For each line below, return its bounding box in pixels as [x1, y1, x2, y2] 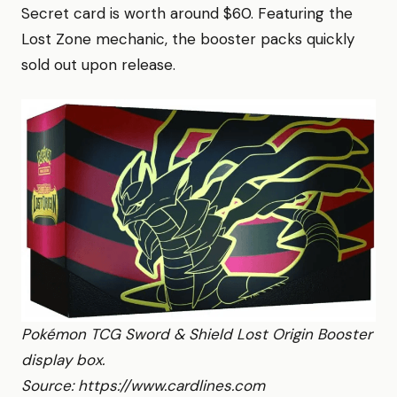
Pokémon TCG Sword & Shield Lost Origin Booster [21, 323, 372, 344]
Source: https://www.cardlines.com [21, 375, 265, 395]
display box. [21, 349, 105, 370]
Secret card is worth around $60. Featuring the [21, 3, 353, 23]
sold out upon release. [21, 54, 175, 74]
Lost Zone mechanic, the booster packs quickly [21, 28, 354, 49]
